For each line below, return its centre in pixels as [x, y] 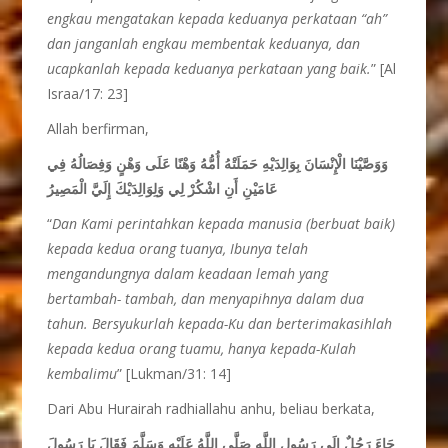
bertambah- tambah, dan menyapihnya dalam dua [206, 298]
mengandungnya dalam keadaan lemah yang [188, 273]
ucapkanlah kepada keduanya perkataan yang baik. [209, 68]
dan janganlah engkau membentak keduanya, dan [204, 43]
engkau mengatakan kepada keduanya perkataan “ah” [217, 18]
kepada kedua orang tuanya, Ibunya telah [178, 248]
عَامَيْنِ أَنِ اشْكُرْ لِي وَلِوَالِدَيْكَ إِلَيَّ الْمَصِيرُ [162, 188]
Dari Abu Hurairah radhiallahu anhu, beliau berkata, [211, 408]
